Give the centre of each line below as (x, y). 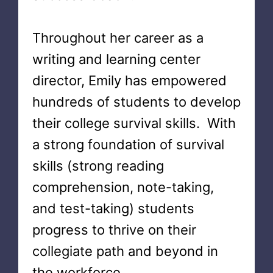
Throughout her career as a (118, 38)
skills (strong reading (98, 166)
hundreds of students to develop (136, 102)
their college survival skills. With (134, 123)
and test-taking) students (113, 208)
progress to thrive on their (114, 230)
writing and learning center (116, 59)
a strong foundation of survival (128, 144)
